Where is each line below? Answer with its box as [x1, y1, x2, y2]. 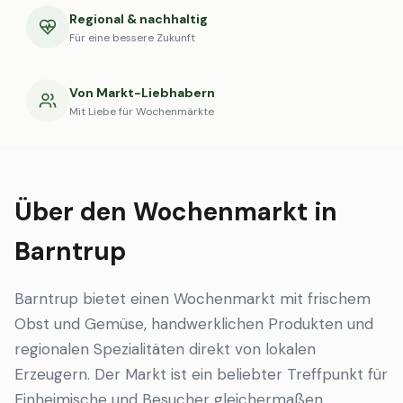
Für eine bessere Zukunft [69, 31, 195, 45]
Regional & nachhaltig [69, 11, 208, 27]
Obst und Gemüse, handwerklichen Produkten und [14, 314, 373, 334]
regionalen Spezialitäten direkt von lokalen [14, 339, 316, 359]
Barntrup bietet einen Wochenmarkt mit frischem [14, 289, 371, 309]
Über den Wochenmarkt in [14, 195, 337, 228]
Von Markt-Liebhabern [69, 85, 215, 101]
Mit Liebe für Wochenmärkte [69, 104, 214, 119]
